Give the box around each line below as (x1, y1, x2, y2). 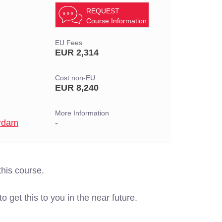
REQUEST (86, 7, 119, 15)
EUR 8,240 (55, 83, 99, 93)
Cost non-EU (55, 74, 95, 82)
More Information (55, 110, 109, 117)
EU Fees (55, 39, 82, 47)
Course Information (86, 17, 147, 25)
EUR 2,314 (55, 48, 99, 57)
